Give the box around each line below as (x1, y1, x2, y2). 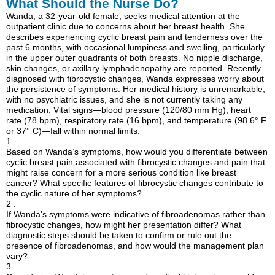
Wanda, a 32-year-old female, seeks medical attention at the (6, 11, 241, 21)
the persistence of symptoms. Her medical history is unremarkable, (6, 84, 266, 95)
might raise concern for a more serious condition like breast (6, 168, 237, 178)
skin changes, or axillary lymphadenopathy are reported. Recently (6, 63, 261, 74)
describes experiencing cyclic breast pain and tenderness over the (6, 32, 263, 42)
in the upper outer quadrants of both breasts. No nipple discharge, (6, 53, 263, 63)
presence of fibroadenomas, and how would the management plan (6, 241, 265, 251)
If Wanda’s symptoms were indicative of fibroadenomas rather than (6, 209, 266, 220)
